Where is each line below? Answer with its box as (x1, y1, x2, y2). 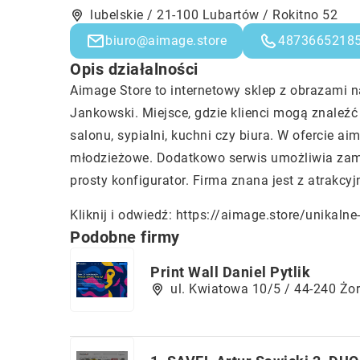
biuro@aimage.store (105, 33, 227, 48)
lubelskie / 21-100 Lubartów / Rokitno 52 (90, 7, 337, 22)
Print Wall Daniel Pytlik (150, 263, 310, 280)
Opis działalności (70, 59, 198, 79)
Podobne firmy (70, 227, 180, 247)
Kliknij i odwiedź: (70, 207, 176, 223)
